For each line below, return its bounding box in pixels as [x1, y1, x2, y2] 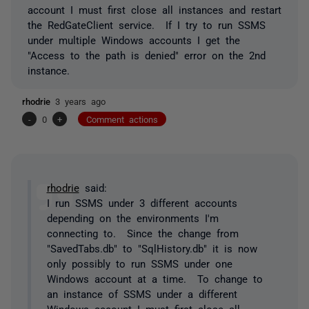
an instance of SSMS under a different [46, 288, 237, 299]
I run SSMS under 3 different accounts [46, 197, 237, 208]
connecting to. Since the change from [46, 228, 239, 238]
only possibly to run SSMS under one [46, 258, 232, 268]
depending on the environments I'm [46, 212, 219, 223]
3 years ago [55, 96, 106, 106]
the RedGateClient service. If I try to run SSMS [28, 19, 266, 30]
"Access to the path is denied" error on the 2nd [28, 49, 266, 60]
